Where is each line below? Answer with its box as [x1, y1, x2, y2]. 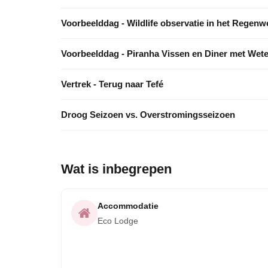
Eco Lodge [98, 216, 138, 226]
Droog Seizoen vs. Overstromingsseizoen [61, 109, 235, 120]
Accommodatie [98, 201, 159, 211]
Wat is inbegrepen [61, 162, 172, 176]
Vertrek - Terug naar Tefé [61, 79, 163, 89]
